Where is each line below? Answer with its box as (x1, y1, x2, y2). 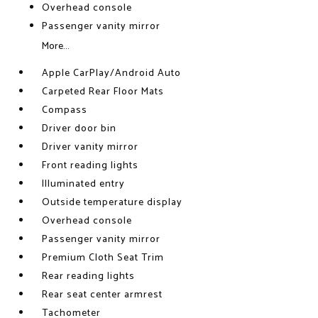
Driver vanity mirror (42, 139, 139, 155)
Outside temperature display (42, 194, 183, 211)
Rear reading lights (42, 268, 136, 285)
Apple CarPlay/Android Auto (42, 65, 182, 82)
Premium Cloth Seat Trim (42, 250, 165, 266)
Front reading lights (42, 158, 139, 174)
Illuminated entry (42, 176, 126, 192)
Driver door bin (42, 121, 117, 137)
